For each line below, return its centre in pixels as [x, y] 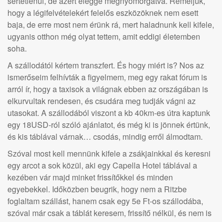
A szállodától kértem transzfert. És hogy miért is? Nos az [106, 65]
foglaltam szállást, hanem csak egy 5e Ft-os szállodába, [105, 201]
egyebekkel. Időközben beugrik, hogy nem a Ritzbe [97, 189]
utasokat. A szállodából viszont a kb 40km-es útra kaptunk [109, 113]
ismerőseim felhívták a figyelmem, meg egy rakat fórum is [107, 77]
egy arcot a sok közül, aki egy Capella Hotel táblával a [102, 165]
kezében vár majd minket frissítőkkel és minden [90, 177]
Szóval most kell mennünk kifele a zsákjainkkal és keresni [109, 153]
